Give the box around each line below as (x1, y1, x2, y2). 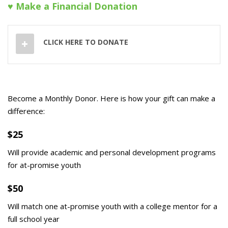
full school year (8, 214, 60, 224)
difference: (8, 106, 45, 116)
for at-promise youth (8, 160, 81, 170)
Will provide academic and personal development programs (8, 147, 216, 157)
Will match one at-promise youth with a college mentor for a (8, 201, 217, 211)
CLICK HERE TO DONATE (43, 37, 128, 47)
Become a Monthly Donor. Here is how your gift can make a (8, 93, 215, 103)
